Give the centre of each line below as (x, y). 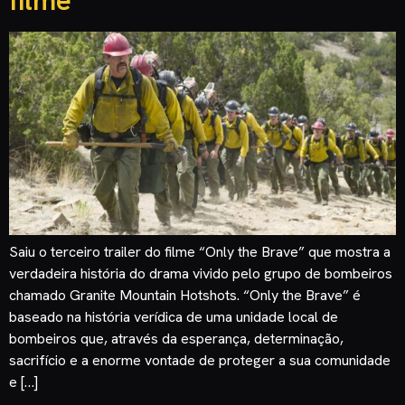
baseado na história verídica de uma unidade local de (174, 316)
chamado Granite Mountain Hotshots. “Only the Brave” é (185, 295)
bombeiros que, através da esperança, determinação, (176, 338)
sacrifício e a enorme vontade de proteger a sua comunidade (200, 360)
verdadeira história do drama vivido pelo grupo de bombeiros (201, 273)
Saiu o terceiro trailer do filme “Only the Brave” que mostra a (200, 251)
